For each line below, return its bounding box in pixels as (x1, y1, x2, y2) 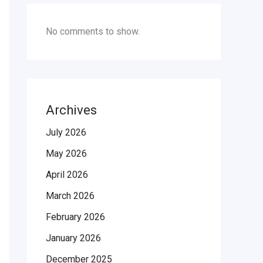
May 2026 (46, 148, 87, 160)
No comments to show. (46, 26, 140, 38)
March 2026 (46, 190, 95, 202)
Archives (46, 103, 97, 118)
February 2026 (46, 211, 105, 223)
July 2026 (46, 127, 86, 139)
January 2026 (46, 232, 101, 244)
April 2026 (46, 169, 88, 181)
